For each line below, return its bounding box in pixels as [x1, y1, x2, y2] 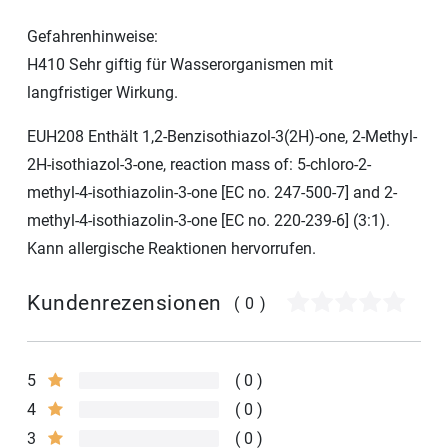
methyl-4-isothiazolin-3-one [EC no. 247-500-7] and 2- [27, 182, 397, 202]
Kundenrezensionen [27, 291, 222, 316]
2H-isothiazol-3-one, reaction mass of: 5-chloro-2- [27, 154, 371, 174]
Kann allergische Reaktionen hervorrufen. [27, 238, 316, 258]
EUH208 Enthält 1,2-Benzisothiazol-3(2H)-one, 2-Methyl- [27, 126, 417, 146]
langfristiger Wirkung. [27, 82, 178, 102]
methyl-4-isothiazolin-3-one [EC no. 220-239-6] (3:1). [27, 210, 390, 230]
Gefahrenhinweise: [27, 26, 158, 46]
